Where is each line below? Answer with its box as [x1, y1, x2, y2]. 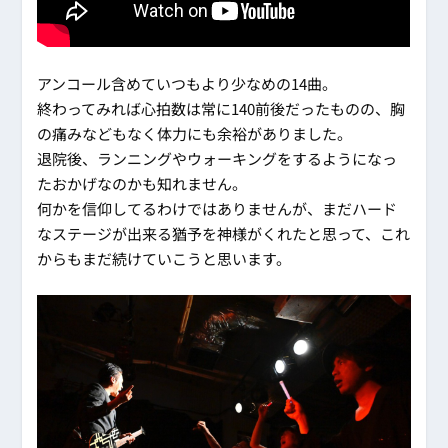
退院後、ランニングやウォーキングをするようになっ [37, 148, 398, 170]
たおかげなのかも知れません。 [37, 173, 248, 195]
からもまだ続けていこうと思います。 [37, 248, 292, 270]
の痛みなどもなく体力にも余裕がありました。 [37, 123, 353, 145]
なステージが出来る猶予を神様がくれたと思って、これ [37, 223, 411, 245]
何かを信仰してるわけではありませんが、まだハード [37, 198, 398, 220]
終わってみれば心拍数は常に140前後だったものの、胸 [37, 98, 406, 120]
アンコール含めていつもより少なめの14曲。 [37, 73, 338, 95]
